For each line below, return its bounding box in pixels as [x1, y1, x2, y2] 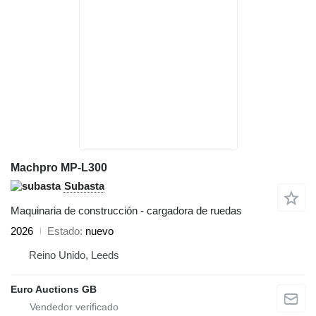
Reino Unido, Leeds [29, 248, 119, 261]
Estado [47, 224, 80, 237]
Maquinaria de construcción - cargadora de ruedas [11, 204, 242, 217]
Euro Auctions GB [11, 283, 97, 295]
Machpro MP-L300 [11, 161, 107, 174]
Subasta [64, 179, 104, 192]
